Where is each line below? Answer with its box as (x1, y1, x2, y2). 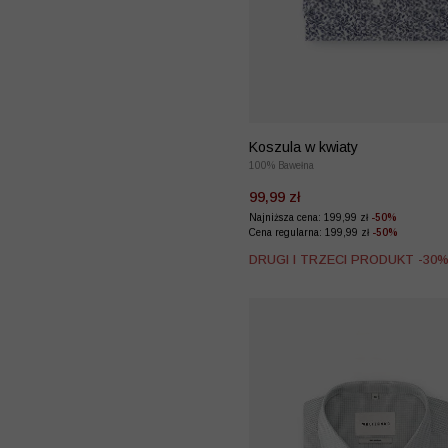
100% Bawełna (249, 159, 314, 171)
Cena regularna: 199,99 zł (249, 226, 372, 238)
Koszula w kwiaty (249, 138, 358, 155)
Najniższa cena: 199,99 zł (249, 211, 371, 223)
